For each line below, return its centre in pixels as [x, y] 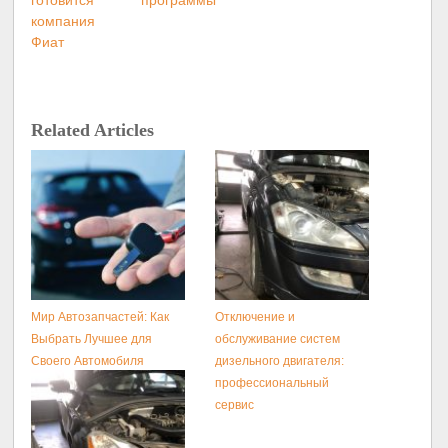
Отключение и [255, 317]
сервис [235, 405]
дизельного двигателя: [280, 361]
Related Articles [93, 130]
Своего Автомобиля [88, 361]
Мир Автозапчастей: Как [100, 317]
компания [63, 20]
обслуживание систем [278, 339]
